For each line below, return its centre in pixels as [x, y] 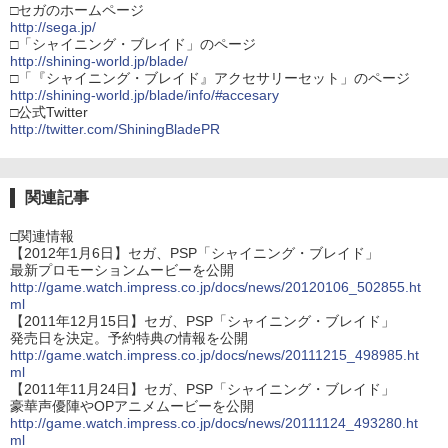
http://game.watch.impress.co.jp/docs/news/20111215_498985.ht [215, 355]
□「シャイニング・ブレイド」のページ [133, 44]
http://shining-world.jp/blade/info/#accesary [145, 95]
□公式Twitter [49, 112]
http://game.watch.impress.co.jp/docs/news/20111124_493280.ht [214, 423]
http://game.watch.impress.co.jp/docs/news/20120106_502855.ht [216, 287]
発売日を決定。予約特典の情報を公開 [129, 338]
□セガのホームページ [77, 10]
